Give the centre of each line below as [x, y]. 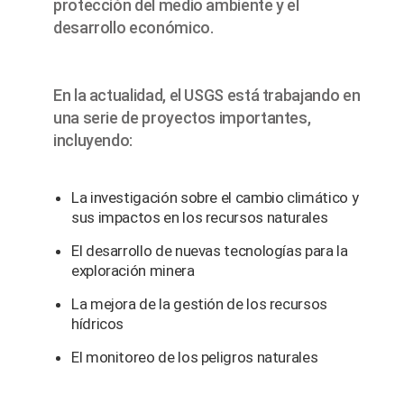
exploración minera [133, 270]
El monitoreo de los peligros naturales [195, 357]
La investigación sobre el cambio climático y [215, 197]
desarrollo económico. [133, 27]
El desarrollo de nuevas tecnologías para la [210, 250]
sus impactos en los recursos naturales [200, 217]
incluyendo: [93, 140]
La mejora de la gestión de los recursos [199, 303]
